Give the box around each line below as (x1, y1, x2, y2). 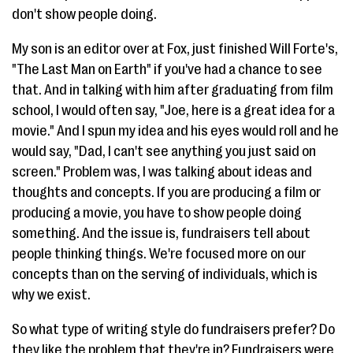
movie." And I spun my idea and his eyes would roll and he (12, 123, 339, 139)
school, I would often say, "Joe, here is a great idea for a (12, 102, 335, 118)
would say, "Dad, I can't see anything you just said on (12, 143, 316, 159)
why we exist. (12, 287, 91, 303)
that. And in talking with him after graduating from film (12, 82, 333, 98)
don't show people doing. (12, 6, 157, 22)
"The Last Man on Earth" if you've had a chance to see (12, 61, 322, 77)
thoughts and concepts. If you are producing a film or (12, 184, 321, 200)
